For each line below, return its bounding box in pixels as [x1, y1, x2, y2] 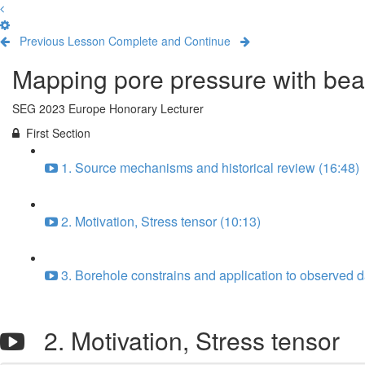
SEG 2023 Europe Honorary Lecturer [12, 100, 204, 117]
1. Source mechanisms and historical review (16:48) [61, 158, 359, 177]
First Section [26, 125, 90, 141]
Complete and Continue [108, 33, 231, 49]
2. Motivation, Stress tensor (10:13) [61, 212, 261, 231]
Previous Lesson [20, 33, 105, 49]
